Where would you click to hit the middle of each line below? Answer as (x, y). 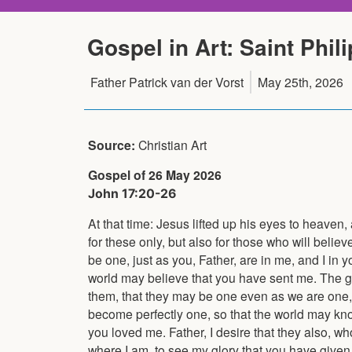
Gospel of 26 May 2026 (155, 174)
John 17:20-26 (132, 193)
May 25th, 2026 (301, 81)
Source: (113, 145)
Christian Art (172, 144)
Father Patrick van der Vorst (167, 81)
